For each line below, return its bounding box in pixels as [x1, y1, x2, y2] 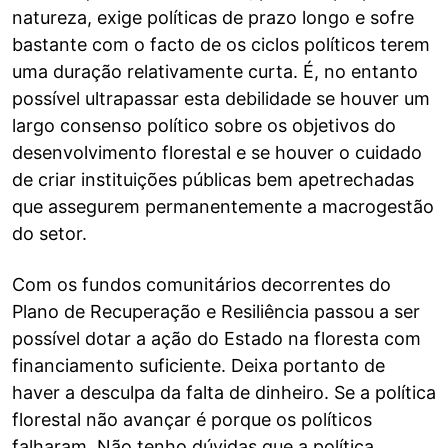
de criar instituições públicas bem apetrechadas [12, 169, 414, 190]
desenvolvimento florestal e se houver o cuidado [12, 142, 422, 163]
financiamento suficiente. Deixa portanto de [12, 355, 385, 376]
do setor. [12, 223, 87, 244]
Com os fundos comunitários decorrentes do [12, 274, 391, 295]
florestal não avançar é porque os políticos [12, 409, 372, 430]
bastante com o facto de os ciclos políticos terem [12, 34, 430, 55]
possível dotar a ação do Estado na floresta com [12, 328, 421, 349]
